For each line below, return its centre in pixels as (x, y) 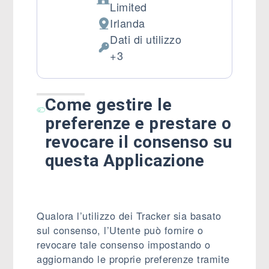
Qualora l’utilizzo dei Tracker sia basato (129, 216)
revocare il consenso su (138, 142)
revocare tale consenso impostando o (124, 244)
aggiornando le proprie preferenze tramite (133, 259)
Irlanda (128, 23)
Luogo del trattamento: (154, 30)
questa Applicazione (125, 161)
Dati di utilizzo (146, 39)
